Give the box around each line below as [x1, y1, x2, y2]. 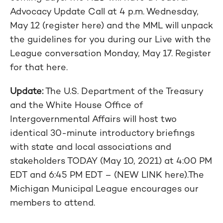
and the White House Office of [10, 99, 143, 111]
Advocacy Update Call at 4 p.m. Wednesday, [10, 5, 199, 17]
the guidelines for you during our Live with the [10, 33, 211, 45]
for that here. [10, 61, 68, 73]
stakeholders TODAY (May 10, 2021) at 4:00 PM [10, 155, 212, 166]
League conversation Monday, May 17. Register [10, 47, 211, 59]
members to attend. [10, 197, 95, 208]
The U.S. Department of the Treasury [43, 85, 203, 97]
